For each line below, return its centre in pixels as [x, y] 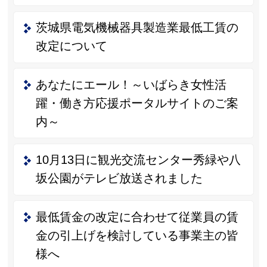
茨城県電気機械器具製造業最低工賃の [137, 28]
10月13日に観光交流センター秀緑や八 [138, 160]
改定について [71, 46]
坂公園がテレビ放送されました [119, 178]
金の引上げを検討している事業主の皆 [137, 235]
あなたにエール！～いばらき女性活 [131, 84]
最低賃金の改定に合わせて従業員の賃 [137, 217]
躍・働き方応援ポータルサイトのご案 [137, 103]
